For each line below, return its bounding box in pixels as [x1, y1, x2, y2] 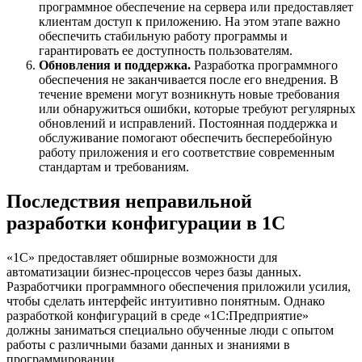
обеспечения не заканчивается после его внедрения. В [39, 73, 339, 86]
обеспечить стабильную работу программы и [39, 29, 288, 43]
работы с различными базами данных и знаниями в [6, 337, 290, 351]
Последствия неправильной [6, 190, 252, 212]
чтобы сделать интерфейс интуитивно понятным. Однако [6, 293, 325, 308]
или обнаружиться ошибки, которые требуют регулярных [39, 102, 356, 116]
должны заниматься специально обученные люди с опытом [6, 322, 334, 337]
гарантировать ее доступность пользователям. [39, 44, 293, 57]
